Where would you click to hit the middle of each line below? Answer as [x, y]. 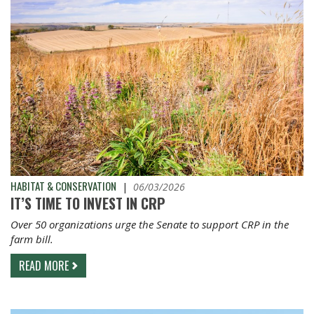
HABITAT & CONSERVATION [63, 186]
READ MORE [44, 266]
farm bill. [32, 239]
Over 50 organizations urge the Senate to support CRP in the [150, 225]
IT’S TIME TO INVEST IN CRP [88, 204]
